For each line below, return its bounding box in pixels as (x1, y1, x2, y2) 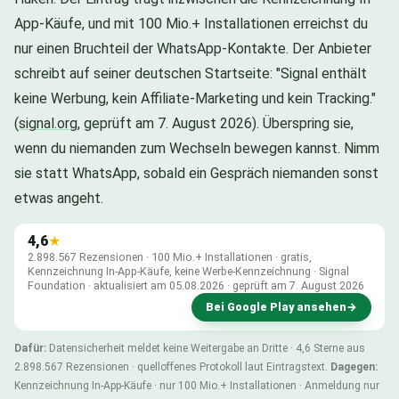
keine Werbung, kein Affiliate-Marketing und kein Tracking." (14, 89, 376, 107)
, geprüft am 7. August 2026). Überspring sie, (77, 114, 354, 132)
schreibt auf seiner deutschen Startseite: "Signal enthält (14, 64, 367, 82)
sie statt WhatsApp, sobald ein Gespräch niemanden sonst (14, 164, 379, 182)
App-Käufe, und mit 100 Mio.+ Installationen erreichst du (14, 14, 368, 32)
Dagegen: (330, 360, 378, 373)
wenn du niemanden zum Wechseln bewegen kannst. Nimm (14, 139, 379, 157)
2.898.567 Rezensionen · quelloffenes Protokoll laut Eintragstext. (14, 360, 330, 373)
